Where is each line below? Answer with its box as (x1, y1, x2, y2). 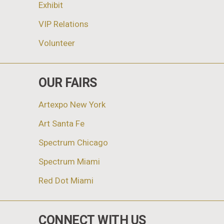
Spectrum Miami (38, 155, 100, 168)
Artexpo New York (38, 98, 105, 111)
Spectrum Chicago (38, 136, 108, 149)
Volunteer (38, 36, 75, 49)
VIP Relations (38, 17, 88, 30)
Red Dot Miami (38, 174, 93, 187)
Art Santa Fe (38, 117, 84, 130)
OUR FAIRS (38, 73, 97, 92)
